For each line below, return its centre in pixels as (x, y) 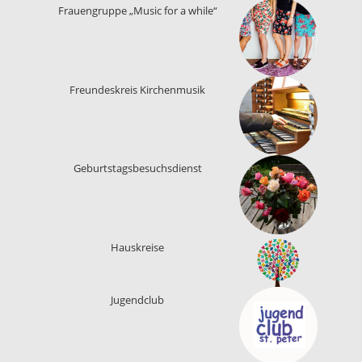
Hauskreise (138, 247)
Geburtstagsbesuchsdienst (137, 168)
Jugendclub (138, 299)
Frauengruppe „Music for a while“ (137, 11)
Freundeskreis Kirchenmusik (138, 89)
